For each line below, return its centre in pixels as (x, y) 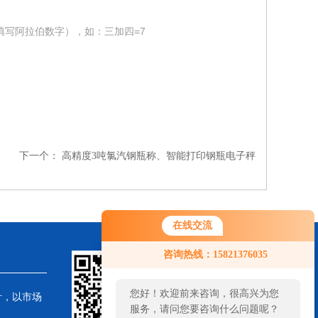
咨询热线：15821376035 (215, 254)
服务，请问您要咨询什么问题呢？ (204, 309)
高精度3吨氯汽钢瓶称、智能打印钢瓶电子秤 (159, 156)
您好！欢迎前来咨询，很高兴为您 (204, 294)
